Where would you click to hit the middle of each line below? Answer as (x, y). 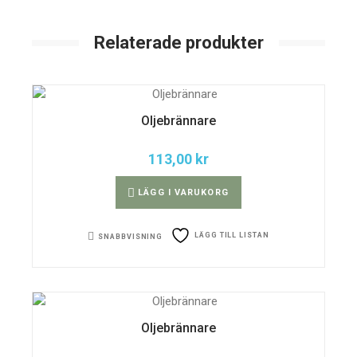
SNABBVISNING (131, 236)
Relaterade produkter (178, 43)
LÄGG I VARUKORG (183, 193)
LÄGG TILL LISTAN (232, 235)
